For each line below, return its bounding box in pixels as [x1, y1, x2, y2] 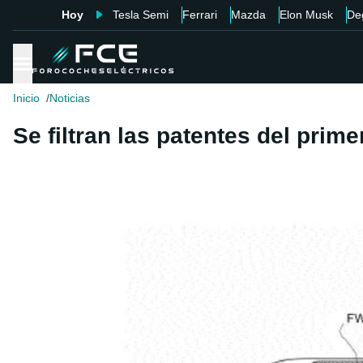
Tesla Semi [112, 8, 169, 21]
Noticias [49, 92, 90, 105]
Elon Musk [279, 8, 333, 21]
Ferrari [181, 8, 217, 21]
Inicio [13, 92, 40, 105]
